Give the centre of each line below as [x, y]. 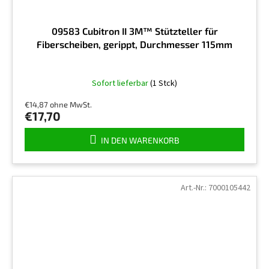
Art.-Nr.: [195, 188]
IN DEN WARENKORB [140, 140]
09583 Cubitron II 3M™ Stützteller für [134, 31]
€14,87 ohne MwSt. [58, 104]
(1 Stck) [164, 83]
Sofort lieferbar [121, 83]
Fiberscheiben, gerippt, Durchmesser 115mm [134, 44]
